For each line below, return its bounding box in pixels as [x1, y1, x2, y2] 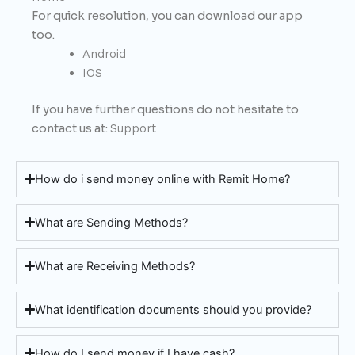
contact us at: [32, 120, 110, 136]
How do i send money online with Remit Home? [35, 171, 291, 186]
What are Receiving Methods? [35, 258, 196, 273]
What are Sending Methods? [35, 215, 189, 230]
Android [82, 47, 126, 62]
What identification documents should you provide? [35, 302, 312, 317]
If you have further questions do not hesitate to [32, 101, 299, 116]
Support [110, 120, 156, 136]
